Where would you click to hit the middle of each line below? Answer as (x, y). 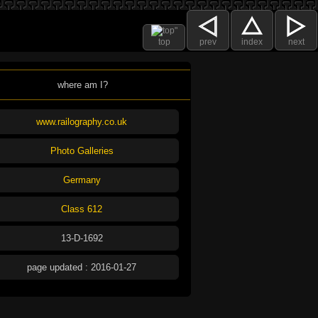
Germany (82, 180)
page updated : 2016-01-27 (82, 268)
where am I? (82, 85)
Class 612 (82, 209)
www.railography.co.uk (82, 122)
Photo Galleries (82, 151)
